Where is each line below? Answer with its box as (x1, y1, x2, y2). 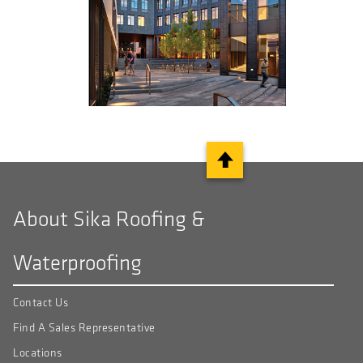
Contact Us (13, 295, 68, 310)
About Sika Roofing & (13, 205, 205, 232)
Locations (13, 345, 62, 360)
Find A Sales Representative (13, 320, 156, 335)
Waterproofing (13, 249, 142, 275)
